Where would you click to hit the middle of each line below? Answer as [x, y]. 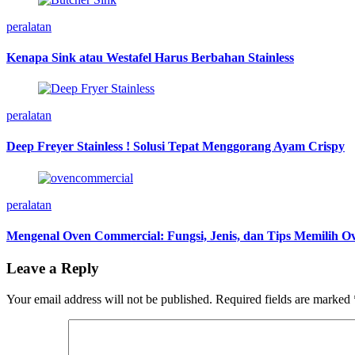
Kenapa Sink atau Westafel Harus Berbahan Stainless [150, 57]
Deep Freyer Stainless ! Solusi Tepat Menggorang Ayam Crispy [176, 147]
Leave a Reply [53, 269]
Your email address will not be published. [109, 299]
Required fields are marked [284, 299]
